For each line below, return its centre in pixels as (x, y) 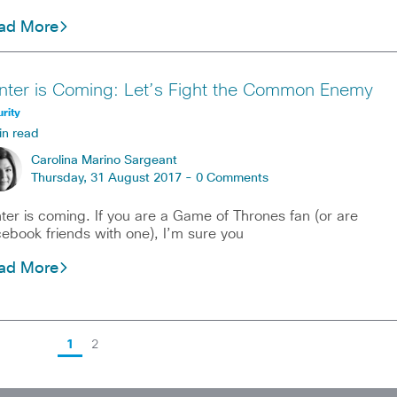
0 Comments (232, 178)
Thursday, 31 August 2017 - (113, 178)
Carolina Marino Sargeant (104, 160)
